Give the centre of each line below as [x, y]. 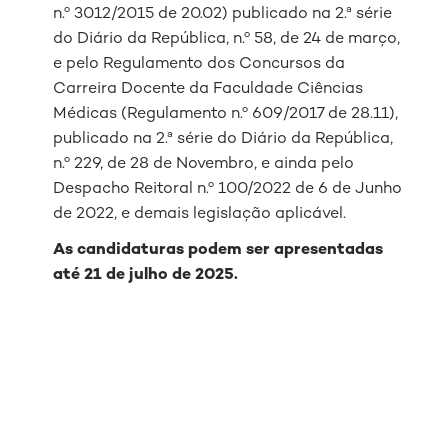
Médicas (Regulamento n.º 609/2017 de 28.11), [226, 115]
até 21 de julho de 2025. [146, 276]
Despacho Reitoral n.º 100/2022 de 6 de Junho [228, 190]
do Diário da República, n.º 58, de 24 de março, [227, 40]
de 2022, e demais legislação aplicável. [200, 215]
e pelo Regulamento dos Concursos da [199, 65]
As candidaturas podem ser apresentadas [218, 251]
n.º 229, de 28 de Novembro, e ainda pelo [204, 165]
